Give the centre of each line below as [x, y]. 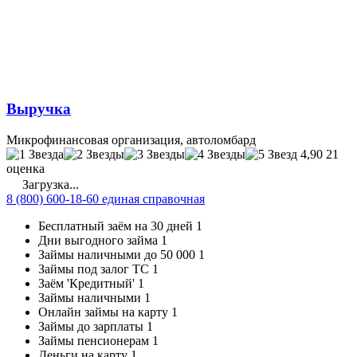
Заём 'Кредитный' [86, 283]
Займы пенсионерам [94, 340]
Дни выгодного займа [98, 240]
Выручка [39, 109]
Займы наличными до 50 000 [117, 254]
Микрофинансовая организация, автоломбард [131, 139]
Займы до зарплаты [91, 326]
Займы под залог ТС [94, 269]
